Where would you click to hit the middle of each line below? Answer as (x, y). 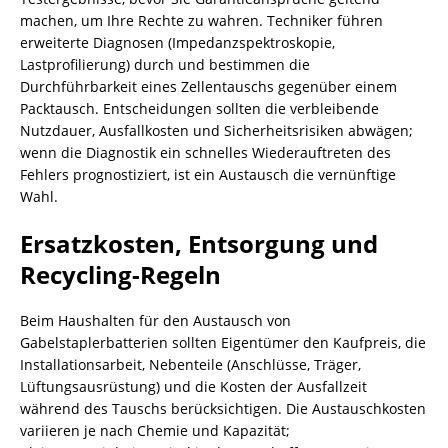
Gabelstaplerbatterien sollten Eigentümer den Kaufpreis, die (223, 342)
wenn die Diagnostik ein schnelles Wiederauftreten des (205, 152)
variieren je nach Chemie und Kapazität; (155, 430)
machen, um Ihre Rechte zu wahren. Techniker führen (201, 20)
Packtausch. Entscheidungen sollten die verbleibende (199, 108)
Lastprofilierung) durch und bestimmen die (165, 64)
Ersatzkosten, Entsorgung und (199, 243)
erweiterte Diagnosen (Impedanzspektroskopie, (177, 42)
